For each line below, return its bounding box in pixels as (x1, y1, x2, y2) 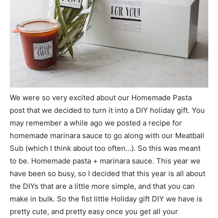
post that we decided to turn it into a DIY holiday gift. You (10, 106, 205, 115)
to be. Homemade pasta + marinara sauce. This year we (10, 156, 200, 166)
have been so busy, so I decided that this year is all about (10, 169, 205, 179)
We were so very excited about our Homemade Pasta (10, 93, 192, 103)
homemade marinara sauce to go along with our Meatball (10, 131, 204, 141)
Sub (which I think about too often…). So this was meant (10, 144, 200, 153)
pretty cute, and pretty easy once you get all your (10, 207, 178, 217)
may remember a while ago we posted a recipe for (10, 118, 182, 128)
